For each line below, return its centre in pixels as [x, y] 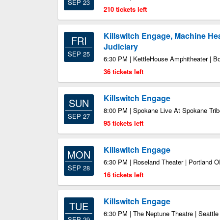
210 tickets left [125, 9]
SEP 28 [79, 168]
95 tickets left [124, 123]
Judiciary [121, 46]
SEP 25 [79, 54]
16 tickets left [124, 175]
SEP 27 [79, 116]
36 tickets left [124, 71]
